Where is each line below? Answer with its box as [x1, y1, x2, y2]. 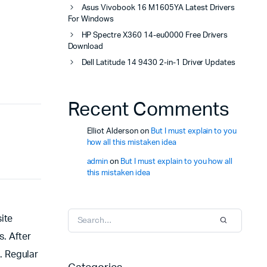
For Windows [67, 15, 114, 23]
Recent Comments [67, 100, 229, 119]
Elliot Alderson [86, 127, 139, 135]
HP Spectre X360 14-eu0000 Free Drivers [81, 31, 228, 39]
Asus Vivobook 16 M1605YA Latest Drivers [81, 4, 235, 12]
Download [67, 42, 104, 51]
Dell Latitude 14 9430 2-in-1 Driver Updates [81, 58, 236, 67]
